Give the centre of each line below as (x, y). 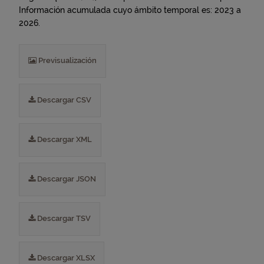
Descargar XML (64, 139)
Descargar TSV (63, 218)
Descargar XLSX (65, 258)
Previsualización (67, 60)
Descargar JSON (66, 179)
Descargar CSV (63, 100)
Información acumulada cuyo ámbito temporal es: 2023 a (130, 10)
